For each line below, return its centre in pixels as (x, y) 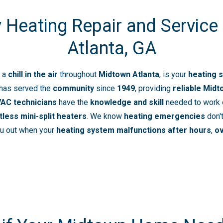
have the (73, 102)
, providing (154, 88)
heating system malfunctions (111, 130)
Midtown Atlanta (129, 74)
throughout (78, 74)
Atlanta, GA (111, 48)
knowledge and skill (127, 102)
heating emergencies (165, 116)
